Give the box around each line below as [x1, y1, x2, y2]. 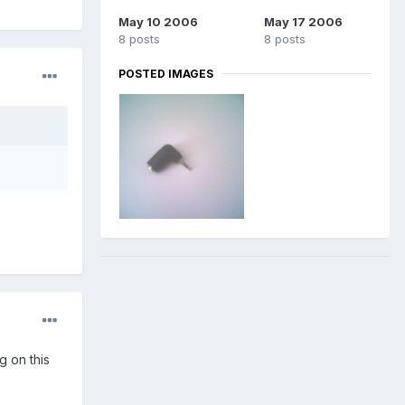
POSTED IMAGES [118, 66, 213, 80]
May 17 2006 [263, 14, 343, 29]
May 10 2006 [118, 14, 198, 29]
